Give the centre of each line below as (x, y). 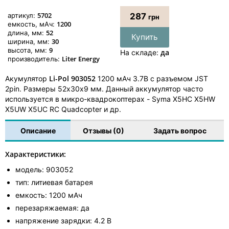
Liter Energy (81, 59)
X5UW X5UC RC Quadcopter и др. (63, 109)
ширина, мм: (30, 41)
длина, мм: (27, 32)
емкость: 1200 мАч (49, 195)
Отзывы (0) (104, 130)
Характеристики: (36, 154)
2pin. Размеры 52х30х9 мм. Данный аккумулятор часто (104, 88)
